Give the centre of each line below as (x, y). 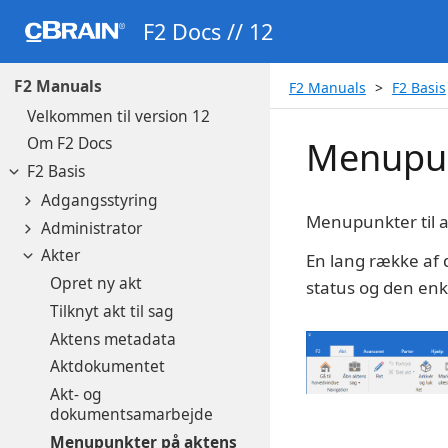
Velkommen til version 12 (118, 115)
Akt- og (75, 394)
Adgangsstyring (99, 199)
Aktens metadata (112, 338)
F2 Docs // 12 (207, 31)
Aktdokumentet (107, 366)
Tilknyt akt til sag (111, 310)
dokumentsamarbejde (131, 414)
